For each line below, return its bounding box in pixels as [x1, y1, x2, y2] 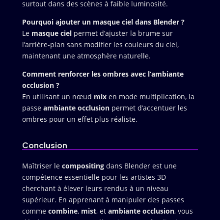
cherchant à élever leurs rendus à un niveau [22, 183, 168, 193]
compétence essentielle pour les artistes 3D [22, 172, 166, 182]
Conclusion [22, 139, 67, 150]
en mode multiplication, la [106, 91, 194, 101]
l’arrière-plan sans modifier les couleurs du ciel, [22, 39, 179, 49]
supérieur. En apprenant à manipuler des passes [22, 194, 184, 204]
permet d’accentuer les [109, 103, 187, 112]
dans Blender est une [104, 161, 177, 170]
